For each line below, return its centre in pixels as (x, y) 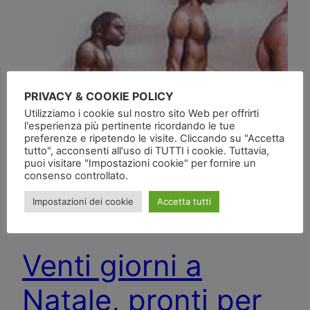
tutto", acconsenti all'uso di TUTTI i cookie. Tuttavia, (147, 151)
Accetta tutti (184, 201)
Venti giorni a (112, 266)
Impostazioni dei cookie (83, 201)
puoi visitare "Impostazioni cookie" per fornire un (140, 163)
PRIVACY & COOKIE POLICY (99, 96)
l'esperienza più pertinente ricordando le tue (130, 126)
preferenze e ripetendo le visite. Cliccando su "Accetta (154, 138)
